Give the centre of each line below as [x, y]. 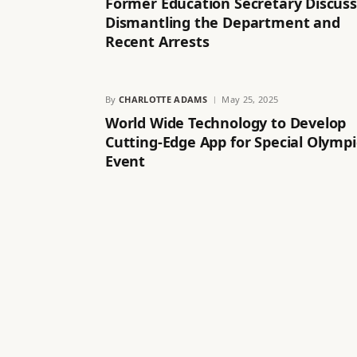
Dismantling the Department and [223, 23]
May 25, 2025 [250, 100]
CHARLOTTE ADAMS [163, 100]
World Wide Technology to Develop [226, 123]
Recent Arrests [157, 42]
